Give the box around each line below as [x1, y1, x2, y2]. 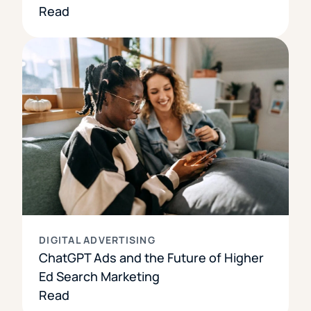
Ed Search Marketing [39, 267, 160, 285]
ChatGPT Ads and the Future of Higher [39, 249, 264, 266]
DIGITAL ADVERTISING [39, 233, 155, 246]
